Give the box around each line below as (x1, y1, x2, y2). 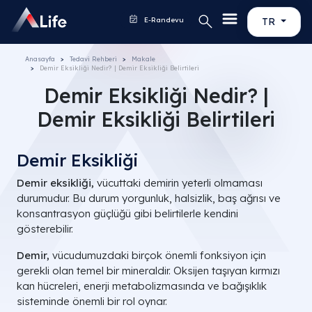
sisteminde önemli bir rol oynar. (17, 295, 167, 308)
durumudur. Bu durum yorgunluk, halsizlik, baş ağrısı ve (17, 192, 281, 205)
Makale (132, 55, 155, 63)
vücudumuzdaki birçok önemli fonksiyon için (49, 249, 266, 262)
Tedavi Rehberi (70, 55, 117, 63)
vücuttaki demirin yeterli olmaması (97, 176, 263, 189)
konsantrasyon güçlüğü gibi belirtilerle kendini (17, 207, 238, 220)
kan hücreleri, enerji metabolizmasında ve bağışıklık (17, 279, 267, 292)
